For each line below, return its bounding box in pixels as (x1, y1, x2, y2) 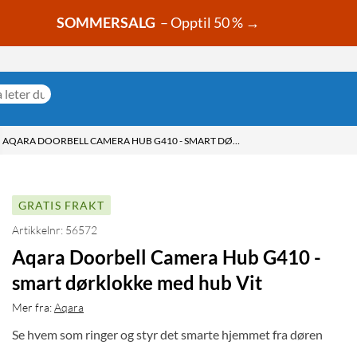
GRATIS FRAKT (18, 198, 105, 213)
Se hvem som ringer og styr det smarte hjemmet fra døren (12, 327, 323, 343)
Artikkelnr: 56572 (12, 223, 97, 237)
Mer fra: (12, 300, 52, 315)
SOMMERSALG (57, 14, 155, 32)
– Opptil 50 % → (155, 14, 262, 32)
